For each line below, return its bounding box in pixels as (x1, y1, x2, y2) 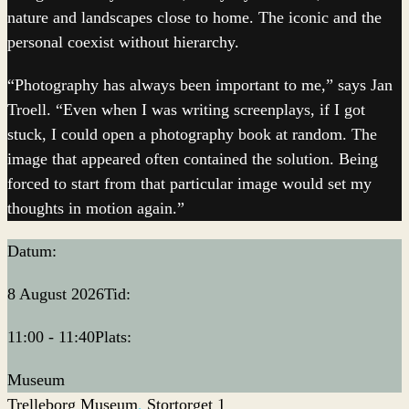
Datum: (7, 242, 57, 260)
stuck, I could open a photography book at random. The (7, 125, 377, 143)
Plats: (95, 328, 131, 346)
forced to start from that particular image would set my (7, 174, 372, 193)
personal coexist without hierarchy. (7, 33, 239, 51)
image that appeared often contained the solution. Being (7, 150, 378, 168)
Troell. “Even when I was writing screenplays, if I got (7, 100, 365, 119)
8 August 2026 (7, 285, 104, 303)
